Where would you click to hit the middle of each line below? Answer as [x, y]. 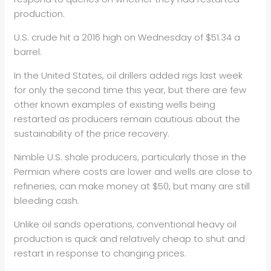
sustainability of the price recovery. [92, 134]
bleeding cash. [47, 201]
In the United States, [59, 76]
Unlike [27, 224]
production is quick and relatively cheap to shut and [130, 239]
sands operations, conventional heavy [139, 224]
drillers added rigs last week [181, 76]
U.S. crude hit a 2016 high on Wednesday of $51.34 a [127, 38]
